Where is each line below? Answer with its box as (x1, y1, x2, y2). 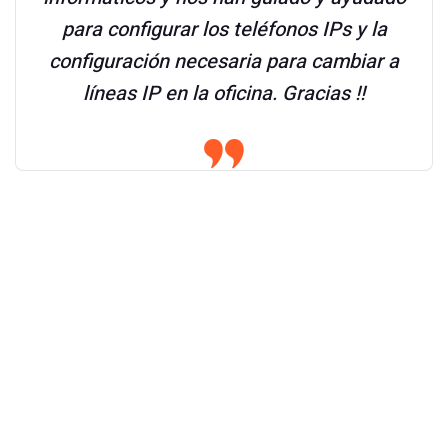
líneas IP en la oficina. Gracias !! (83, 79, 365, 108)
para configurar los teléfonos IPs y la (61, 15, 387, 44)
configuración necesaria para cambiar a (49, 47, 399, 76)
